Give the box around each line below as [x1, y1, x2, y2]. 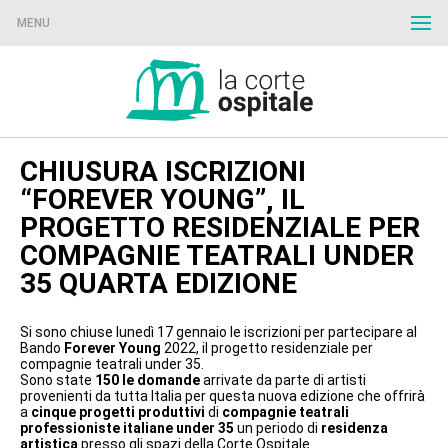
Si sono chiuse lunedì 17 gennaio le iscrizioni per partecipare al [20, 323, 417, 340]
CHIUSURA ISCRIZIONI [20, 154, 306, 188]
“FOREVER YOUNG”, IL [20, 182, 305, 216]
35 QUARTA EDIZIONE [20, 266, 297, 300]
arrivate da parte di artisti [200, 371, 366, 388]
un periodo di [234, 419, 321, 436]
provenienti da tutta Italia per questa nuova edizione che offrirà [20, 387, 425, 404]
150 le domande [95, 371, 200, 388]
